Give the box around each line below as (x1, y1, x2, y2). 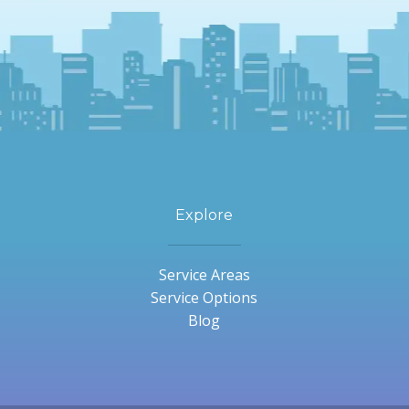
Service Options (151, 287, 258, 308)
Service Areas (158, 264, 250, 285)
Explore (175, 205, 234, 224)
